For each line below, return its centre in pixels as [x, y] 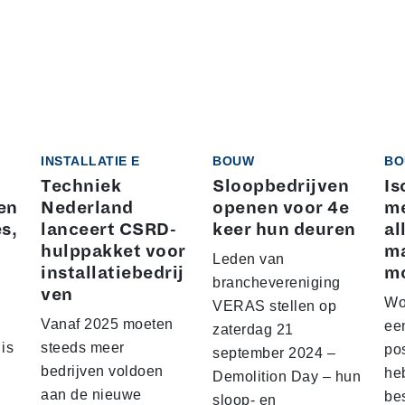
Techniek [81, 186]
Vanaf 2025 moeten [107, 324]
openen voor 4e [281, 207]
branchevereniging [277, 282]
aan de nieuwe [91, 394]
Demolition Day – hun [287, 376]
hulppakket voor [113, 251]
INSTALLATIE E [90, 160]
